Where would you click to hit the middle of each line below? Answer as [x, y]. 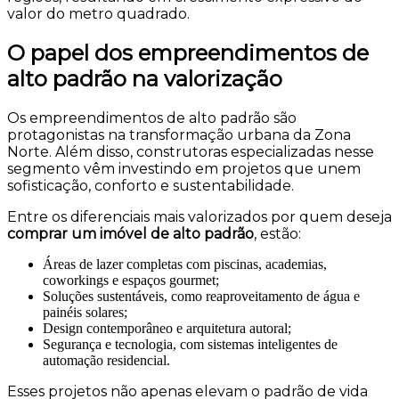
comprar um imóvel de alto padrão [130, 234]
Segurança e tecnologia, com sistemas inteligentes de [190, 345]
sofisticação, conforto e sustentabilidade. [151, 186]
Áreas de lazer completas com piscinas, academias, [185, 265]
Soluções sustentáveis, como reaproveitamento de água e [201, 297]
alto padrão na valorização [145, 79]
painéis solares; [85, 313]
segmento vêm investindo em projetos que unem [184, 169]
